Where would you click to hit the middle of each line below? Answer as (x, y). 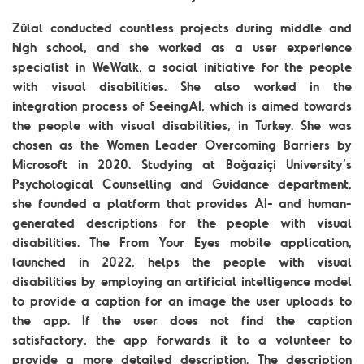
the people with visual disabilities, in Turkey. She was (182, 125)
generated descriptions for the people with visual (182, 223)
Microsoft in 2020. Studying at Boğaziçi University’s (182, 164)
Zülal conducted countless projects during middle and (182, 28)
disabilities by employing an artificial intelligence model (182, 281)
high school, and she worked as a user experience (182, 47)
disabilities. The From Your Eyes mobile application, (182, 242)
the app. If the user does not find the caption (182, 320)
